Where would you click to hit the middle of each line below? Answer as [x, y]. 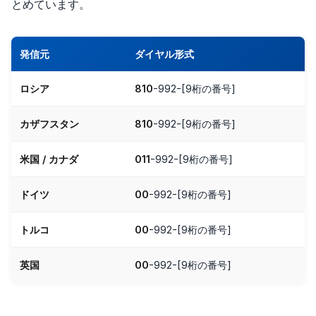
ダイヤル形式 [164, 54]
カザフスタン [49, 123]
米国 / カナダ [49, 159]
